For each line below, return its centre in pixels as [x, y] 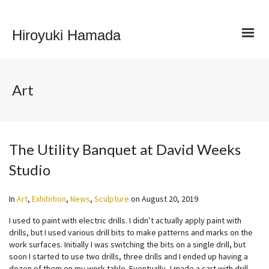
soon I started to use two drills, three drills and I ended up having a [128, 256]
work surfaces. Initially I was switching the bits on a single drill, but [127, 244]
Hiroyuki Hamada [66, 35]
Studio [30, 170]
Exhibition [49, 199]
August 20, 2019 [170, 199]
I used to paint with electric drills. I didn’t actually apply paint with [125, 220]
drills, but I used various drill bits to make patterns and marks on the [131, 232]
